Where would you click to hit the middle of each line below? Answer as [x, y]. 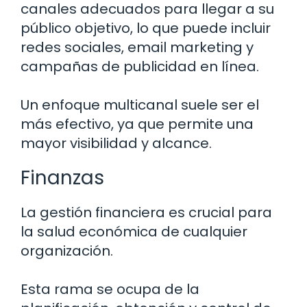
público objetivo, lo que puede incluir [146, 28]
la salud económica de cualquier [134, 232]
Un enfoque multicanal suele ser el [140, 105]
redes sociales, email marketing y [137, 48]
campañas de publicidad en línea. [140, 67]
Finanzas [62, 178]
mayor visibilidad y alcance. [116, 144]
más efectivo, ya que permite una [137, 124]
